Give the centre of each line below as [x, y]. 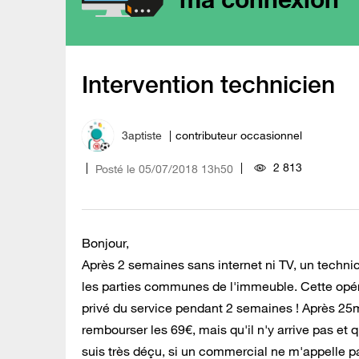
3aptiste [142, 136]
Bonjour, [105, 242]
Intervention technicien [208, 85]
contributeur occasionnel [239, 136]
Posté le [115, 169]
